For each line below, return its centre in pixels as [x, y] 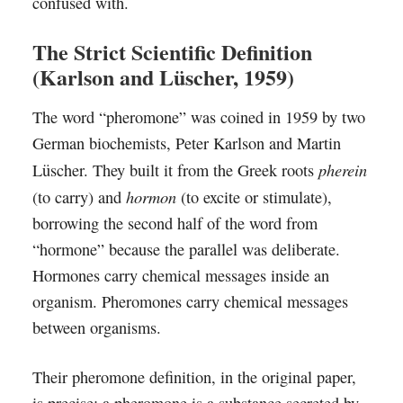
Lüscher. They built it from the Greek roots [175, 170]
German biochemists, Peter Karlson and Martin [186, 143]
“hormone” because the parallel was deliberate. [186, 249]
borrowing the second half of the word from [175, 223]
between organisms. [96, 327]
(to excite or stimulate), [254, 197]
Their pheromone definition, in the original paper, [194, 377]
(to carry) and [79, 197]
